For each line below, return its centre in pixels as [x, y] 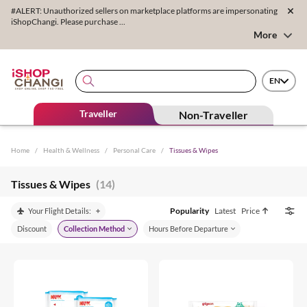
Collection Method [94, 228]
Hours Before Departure [188, 228]
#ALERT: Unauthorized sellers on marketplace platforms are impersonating [144, 11]
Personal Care [134, 150]
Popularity [189, 210]
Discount [32, 228]
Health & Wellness [71, 150]
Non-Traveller [214, 114]
